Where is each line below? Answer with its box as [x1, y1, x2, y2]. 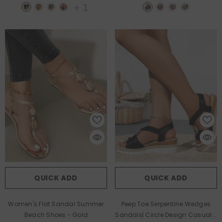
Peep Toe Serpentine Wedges [121, 199, 211, 208]
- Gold [67, 210, 88, 219]
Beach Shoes [24, 210, 67, 219]
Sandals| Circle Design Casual [115, 210, 214, 219]
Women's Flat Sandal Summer [8, 199, 104, 208]
